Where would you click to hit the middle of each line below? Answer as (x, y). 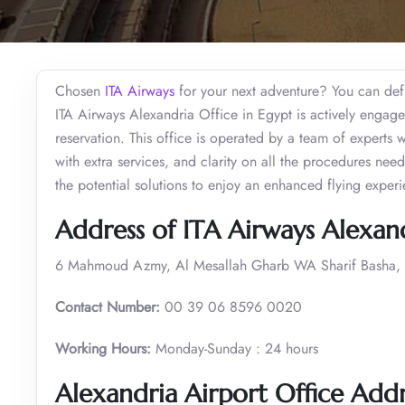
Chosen (80, 90)
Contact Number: (110, 306)
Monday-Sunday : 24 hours (235, 348)
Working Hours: (103, 348)
